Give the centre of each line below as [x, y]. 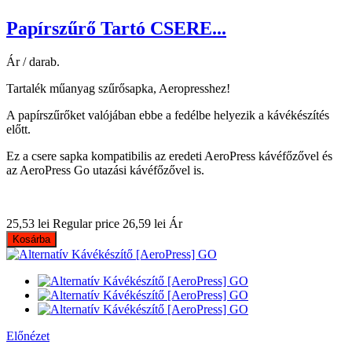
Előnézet [28, 336]
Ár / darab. [33, 62]
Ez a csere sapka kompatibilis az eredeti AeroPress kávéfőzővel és [169, 156]
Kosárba [31, 240]
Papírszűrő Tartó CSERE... [116, 29]
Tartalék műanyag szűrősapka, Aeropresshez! [118, 89]
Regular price [86, 224]
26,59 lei [144, 224]
